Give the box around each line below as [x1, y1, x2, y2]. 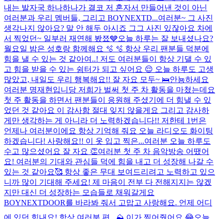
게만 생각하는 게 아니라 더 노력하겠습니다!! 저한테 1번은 [4, 116, 206, 125]
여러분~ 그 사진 [158, 13, 213, 22]
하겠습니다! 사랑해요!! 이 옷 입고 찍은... [4, 136, 144, 145]
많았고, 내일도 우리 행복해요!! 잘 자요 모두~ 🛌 [4, 75, 170, 84]
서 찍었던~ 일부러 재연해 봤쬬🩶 [4, 34, 118, 43]
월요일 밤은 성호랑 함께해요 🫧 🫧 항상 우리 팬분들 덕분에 [4, 44, 209, 53]
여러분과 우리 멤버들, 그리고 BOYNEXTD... [4, 13, 158, 22]
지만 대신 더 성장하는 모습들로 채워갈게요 [4, 188, 154, 197]
